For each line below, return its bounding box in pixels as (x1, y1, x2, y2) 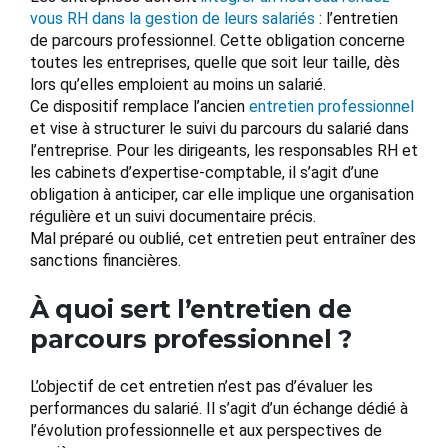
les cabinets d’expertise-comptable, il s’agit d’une (30, 163, 379, 183)
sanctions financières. (30, 251, 181, 271)
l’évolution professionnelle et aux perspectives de (30, 421, 382, 441)
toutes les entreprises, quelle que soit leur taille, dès (30, 53, 400, 73)
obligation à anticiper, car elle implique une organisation (30, 185, 414, 205)
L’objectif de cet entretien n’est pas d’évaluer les (30, 377, 373, 397)
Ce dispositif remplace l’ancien (30, 97, 249, 117)
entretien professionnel (249, 97, 414, 117)
